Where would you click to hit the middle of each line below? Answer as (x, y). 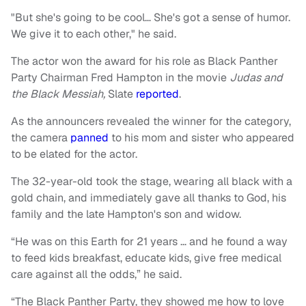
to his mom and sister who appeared (201, 138)
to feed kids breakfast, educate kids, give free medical (146, 258)
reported (157, 94)
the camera (41, 138)
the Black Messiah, (59, 94)
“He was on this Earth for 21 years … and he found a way (149, 242)
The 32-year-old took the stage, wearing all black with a (152, 182)
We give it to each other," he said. (94, 34)
